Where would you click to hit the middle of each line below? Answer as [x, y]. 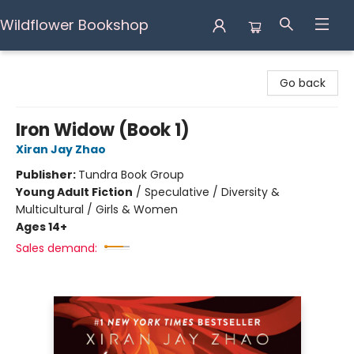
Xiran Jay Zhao [61, 149]
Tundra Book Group [131, 175]
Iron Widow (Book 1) [103, 130]
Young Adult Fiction [74, 192]
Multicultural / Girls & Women [97, 209]
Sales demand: [56, 248]
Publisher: [47, 175]
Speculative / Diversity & [212, 192]
